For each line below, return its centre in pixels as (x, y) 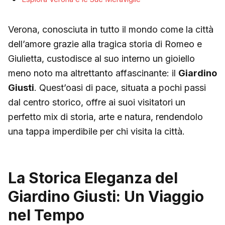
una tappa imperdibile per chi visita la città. (96, 131)
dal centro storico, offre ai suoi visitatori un (97, 102)
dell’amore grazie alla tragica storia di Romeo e (105, 44)
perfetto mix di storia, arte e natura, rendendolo (105, 117)
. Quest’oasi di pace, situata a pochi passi (120, 87)
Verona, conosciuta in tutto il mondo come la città (111, 29)
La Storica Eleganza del (93, 178)
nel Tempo (46, 215)
